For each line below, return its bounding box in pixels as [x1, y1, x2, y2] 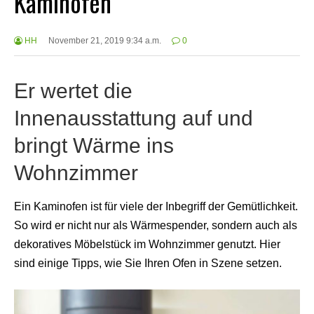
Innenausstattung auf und [14, 105, 253, 130]
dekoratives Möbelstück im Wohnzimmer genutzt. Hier [14, 238, 280, 251]
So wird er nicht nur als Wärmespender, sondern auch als [14, 219, 297, 232]
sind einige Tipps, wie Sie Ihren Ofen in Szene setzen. [14, 257, 282, 270]
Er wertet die [14, 78, 132, 102]
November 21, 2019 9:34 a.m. [48, 35, 161, 46]
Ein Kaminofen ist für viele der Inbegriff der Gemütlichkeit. [14, 200, 298, 213]
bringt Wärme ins [14, 132, 174, 157]
